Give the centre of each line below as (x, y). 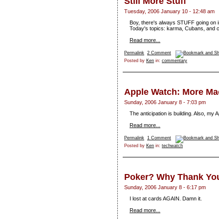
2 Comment (159, 53)
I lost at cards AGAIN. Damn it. (166, 199)
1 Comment (159, 138)
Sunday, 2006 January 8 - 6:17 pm (165, 187)
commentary (175, 61)
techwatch (172, 146)
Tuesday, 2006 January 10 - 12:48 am (169, 11)
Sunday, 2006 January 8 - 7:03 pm (165, 102)
